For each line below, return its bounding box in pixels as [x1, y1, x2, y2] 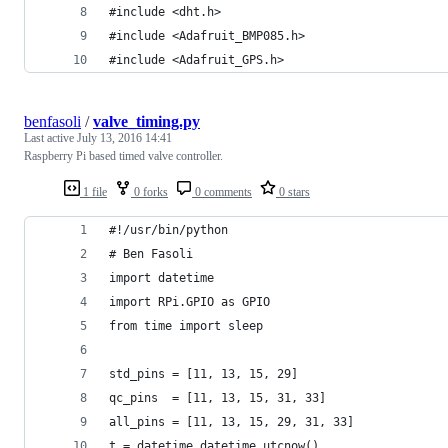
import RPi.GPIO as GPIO [109, 294, 270, 309]
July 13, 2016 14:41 [77, 130, 172, 145]
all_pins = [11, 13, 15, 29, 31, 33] [109, 414, 354, 429]
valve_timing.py [93, 112, 200, 130]
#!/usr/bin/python [109, 222, 228, 237]
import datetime [109, 270, 214, 285]
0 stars [276, 184, 310, 199]
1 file [80, 184, 107, 199]
